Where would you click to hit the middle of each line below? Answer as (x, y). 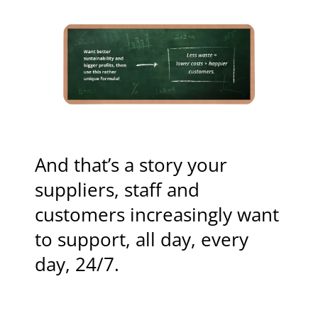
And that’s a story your (131, 165)
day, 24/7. (77, 265)
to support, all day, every (142, 240)
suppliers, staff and (117, 190)
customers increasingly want (157, 215)
